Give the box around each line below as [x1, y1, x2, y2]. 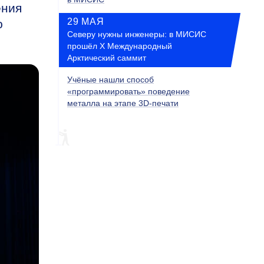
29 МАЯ [67, 16, 104, 27]
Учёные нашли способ [67, 75, 154, 84]
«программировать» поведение [67, 87, 190, 96]
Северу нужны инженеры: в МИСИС [67, 29, 206, 39]
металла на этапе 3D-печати [67, 98, 179, 108]
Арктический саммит [67, 53, 146, 62]
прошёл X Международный [67, 41, 172, 51]
